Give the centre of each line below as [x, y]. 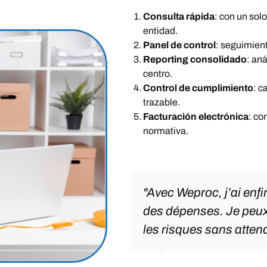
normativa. [166, 131]
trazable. [162, 102]
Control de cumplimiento [198, 88]
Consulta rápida [179, 16]
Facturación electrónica [196, 116]
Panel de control [180, 45]
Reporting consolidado [195, 59]
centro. [158, 73]
